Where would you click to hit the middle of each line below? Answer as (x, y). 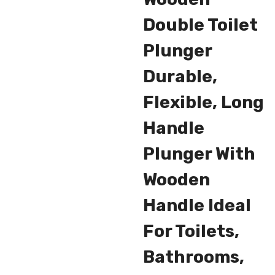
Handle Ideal (197, 205)
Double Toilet (200, 25)
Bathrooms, (193, 257)
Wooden (176, 179)
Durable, (180, 76)
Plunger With (199, 153)
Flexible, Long (203, 102)
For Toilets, (191, 231)
